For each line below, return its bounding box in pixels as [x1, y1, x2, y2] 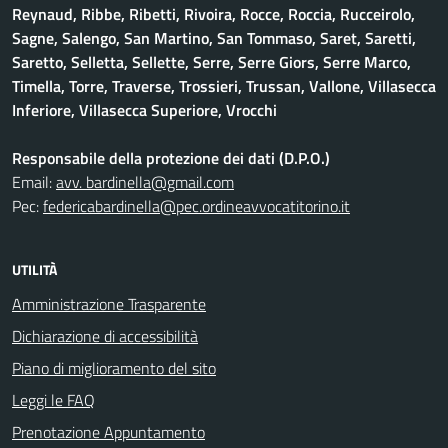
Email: [12, 169, 56, 194]
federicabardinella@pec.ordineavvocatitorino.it [43, 193, 350, 218]
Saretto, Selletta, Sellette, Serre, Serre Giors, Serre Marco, [12, 49, 411, 74]
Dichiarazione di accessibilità [12, 323, 198, 348]
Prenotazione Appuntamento [12, 419, 205, 444]
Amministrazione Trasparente [12, 291, 206, 316]
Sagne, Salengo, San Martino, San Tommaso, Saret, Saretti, [12, 25, 416, 50]
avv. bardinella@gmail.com [56, 169, 234, 194]
